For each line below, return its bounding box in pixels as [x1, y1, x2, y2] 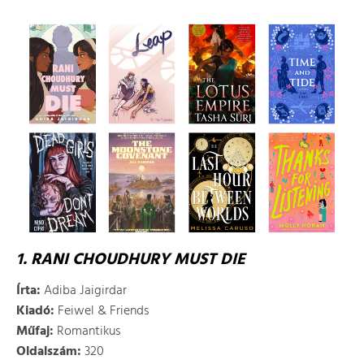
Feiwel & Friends [54, 301, 149, 322]
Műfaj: [16, 321, 54, 342]
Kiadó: [16, 301, 54, 322]
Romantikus [54, 321, 121, 342]
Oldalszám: [16, 341, 81, 362]
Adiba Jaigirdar [41, 280, 127, 301]
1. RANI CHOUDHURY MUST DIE [16, 247, 245, 273]
